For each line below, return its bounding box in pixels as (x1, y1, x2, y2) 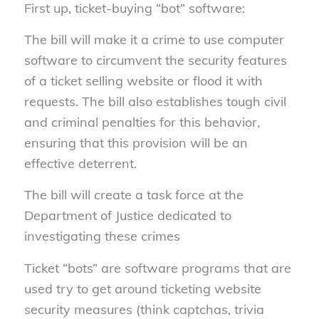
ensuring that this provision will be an (23, 135, 248, 152)
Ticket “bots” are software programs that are (23, 259, 291, 276)
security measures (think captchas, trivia (23, 300, 264, 318)
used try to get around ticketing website (23, 280, 261, 297)
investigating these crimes (23, 228, 180, 245)
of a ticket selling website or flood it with (23, 73, 263, 90)
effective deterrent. (23, 155, 137, 172)
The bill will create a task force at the (23, 187, 244, 204)
